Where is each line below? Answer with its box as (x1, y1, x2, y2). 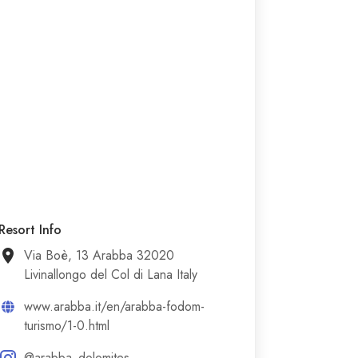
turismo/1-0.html (24, 316, 110, 335)
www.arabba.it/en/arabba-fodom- (24, 297, 205, 316)
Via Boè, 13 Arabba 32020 (24, 246, 175, 265)
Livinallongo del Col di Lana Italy (24, 265, 198, 284)
